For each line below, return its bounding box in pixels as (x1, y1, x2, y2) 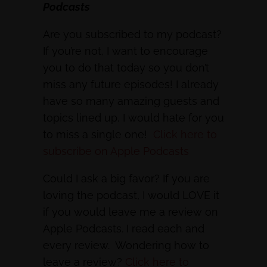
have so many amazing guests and (43, 95, 219, 107)
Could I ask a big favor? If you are (43, 172, 210, 185)
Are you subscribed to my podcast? (43, 28, 222, 41)
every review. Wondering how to (43, 239, 209, 252)
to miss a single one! (43, 128, 153, 141)
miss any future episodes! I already (43, 78, 219, 91)
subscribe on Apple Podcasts (43, 145, 189, 157)
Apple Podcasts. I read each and (43, 222, 204, 235)
